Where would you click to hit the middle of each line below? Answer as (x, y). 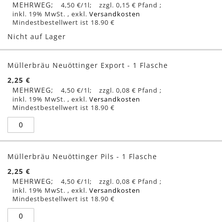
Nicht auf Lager (37, 36)
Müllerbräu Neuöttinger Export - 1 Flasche (88, 65)
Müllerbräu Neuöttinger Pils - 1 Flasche (82, 156)
